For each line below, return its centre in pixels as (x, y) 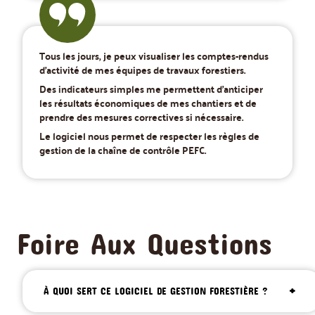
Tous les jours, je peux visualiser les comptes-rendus (154, 55)
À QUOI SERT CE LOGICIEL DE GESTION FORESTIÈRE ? (156, 290)
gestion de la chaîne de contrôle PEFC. (123, 149)
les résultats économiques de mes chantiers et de (148, 102)
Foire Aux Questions (144, 244)
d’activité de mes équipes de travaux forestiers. (142, 69)
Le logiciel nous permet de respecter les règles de (149, 135)
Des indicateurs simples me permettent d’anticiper (151, 88)
